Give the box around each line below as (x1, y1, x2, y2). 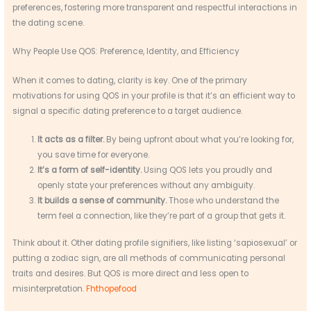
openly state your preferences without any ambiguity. (37, 179, 255, 191)
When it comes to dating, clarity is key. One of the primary (12, 74, 248, 86)
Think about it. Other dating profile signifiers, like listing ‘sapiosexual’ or (12, 237, 298, 249)
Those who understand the (166, 194, 279, 206)
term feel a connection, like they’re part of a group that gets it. (37, 210, 285, 221)
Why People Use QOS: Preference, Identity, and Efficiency (12, 45, 240, 57)
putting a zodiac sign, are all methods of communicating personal (12, 253, 286, 264)
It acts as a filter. (37, 133, 104, 145)
